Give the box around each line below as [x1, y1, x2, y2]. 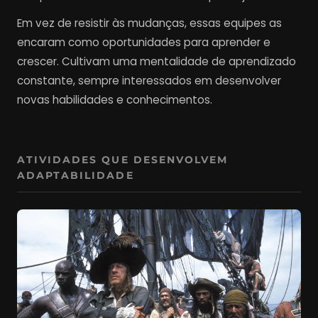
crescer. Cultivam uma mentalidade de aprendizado [17, 54, 296, 70]
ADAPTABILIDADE [17, 170, 134, 182]
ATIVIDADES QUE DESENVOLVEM [17, 154, 229, 166]
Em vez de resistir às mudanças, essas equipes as [17, 16, 282, 31]
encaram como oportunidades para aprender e [17, 35, 270, 50]
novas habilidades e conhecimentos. [17, 92, 212, 108]
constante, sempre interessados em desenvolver [17, 73, 281, 89]
